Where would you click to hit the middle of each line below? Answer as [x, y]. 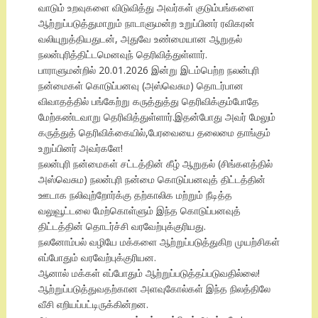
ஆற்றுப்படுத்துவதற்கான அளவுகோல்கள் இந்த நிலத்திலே [154, 289]
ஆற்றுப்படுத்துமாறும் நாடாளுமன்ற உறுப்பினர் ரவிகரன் [146, 23]
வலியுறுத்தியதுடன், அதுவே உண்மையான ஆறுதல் [140, 39]
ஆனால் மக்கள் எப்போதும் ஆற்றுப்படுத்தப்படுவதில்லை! [149, 273]
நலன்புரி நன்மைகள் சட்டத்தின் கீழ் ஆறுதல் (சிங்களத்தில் [155, 164]
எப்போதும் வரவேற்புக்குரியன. [97, 258]
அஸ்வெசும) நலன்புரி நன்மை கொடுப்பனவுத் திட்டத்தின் [152, 180]
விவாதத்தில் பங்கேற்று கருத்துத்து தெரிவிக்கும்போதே [148, 102]
